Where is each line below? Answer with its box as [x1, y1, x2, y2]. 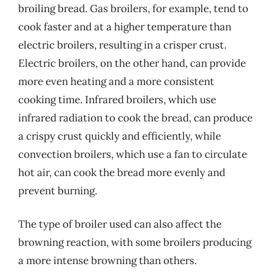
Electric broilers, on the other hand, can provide [18, 56, 246, 70]
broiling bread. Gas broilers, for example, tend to [18, 1, 248, 15]
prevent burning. [18, 183, 97, 197]
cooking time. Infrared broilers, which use [18, 92, 216, 106]
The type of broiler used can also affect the [18, 217, 222, 231]
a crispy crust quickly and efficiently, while [18, 129, 221, 143]
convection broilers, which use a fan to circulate [18, 147, 247, 161]
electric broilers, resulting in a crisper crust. [18, 38, 226, 52]
